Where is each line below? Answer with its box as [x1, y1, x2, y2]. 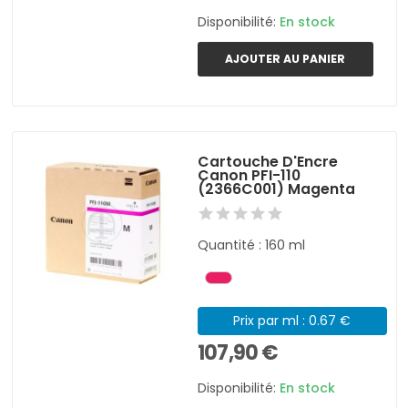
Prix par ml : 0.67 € [233, 311, 352, 330]
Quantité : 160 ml [198, 235, 306, 254]
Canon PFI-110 [198, 164, 301, 186]
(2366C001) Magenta [198, 178, 356, 199]
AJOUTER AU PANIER [225, 50, 346, 66]
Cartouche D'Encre [198, 150, 339, 172]
